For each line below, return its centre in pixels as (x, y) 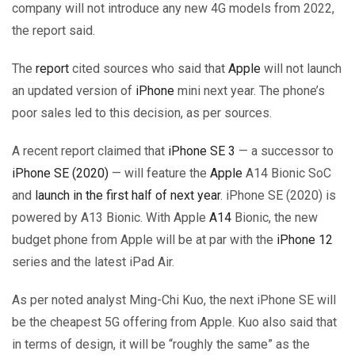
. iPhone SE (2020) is (278, 195)
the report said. (53, 30)
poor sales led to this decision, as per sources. (142, 113)
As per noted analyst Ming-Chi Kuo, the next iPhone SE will (174, 300)
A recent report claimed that (90, 151)
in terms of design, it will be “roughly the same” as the (161, 344)
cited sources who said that (149, 68)
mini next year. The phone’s (250, 90)
